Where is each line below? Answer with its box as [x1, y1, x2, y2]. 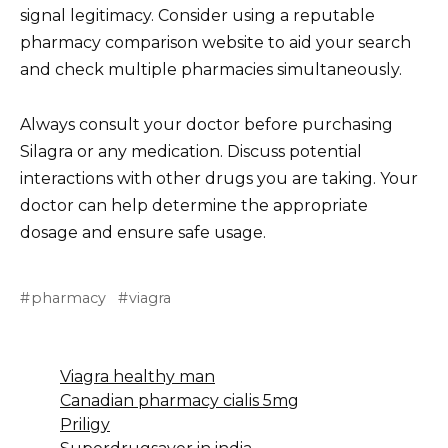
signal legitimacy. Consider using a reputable [20, 6, 375, 26]
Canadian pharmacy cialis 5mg [60, 390, 299, 410]
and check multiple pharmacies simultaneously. [20, 60, 402, 80]
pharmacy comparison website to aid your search [20, 33, 411, 53]
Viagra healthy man [60, 366, 215, 386]
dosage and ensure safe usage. [20, 222, 266, 242]
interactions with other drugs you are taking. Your [20, 168, 418, 188]
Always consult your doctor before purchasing [20, 114, 393, 134]
